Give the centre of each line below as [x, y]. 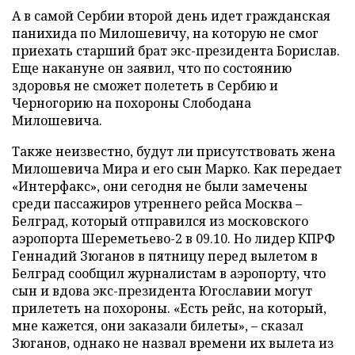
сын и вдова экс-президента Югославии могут [162, 291]
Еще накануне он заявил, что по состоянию [152, 68]
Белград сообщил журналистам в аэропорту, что [169, 273]
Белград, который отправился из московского [160, 221]
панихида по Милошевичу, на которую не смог [165, 33]
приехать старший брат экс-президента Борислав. [176, 51]
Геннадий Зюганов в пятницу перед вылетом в [165, 256]
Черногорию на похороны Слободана [132, 103]
